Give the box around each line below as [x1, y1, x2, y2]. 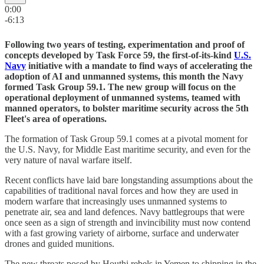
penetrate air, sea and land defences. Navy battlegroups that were [5, 206, 245, 217]
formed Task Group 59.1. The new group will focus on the [5, 81, 236, 92]
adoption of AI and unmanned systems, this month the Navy [5, 71, 243, 81]
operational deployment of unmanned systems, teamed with [5, 92, 240, 103]
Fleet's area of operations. [5, 113, 107, 124]
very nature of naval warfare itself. [5, 154, 132, 165]
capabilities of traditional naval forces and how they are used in [5, 185, 238, 196]
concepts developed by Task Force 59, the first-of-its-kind [5, 49, 234, 60]
